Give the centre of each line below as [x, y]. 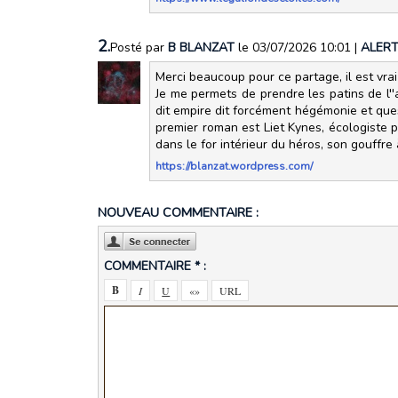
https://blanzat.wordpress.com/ [235, 167]
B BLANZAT [203, 48]
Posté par [139, 48]
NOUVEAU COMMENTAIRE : [178, 212]
